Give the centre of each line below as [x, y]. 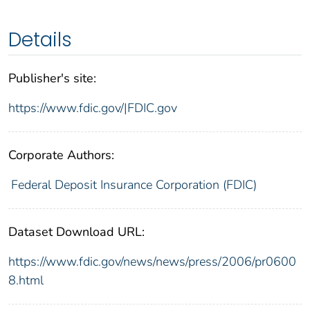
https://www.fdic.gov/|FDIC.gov [93, 108]
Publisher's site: [52, 79]
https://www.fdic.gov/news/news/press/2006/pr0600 [152, 262]
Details [40, 40]
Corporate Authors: [61, 155]
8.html [26, 281]
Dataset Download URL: [76, 232]
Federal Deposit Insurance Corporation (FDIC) [134, 185]
